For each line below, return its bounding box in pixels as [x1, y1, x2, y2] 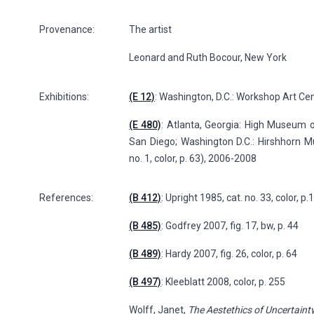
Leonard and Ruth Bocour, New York [129, 52, 287, 64]
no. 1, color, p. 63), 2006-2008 [129, 153, 257, 165]
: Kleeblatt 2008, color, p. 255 [161, 276, 285, 288]
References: [39, 192, 93, 204]
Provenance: [39, 24, 95, 36]
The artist [129, 24, 172, 36]
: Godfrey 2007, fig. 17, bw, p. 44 [161, 220, 299, 232]
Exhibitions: [39, 91, 89, 103]
